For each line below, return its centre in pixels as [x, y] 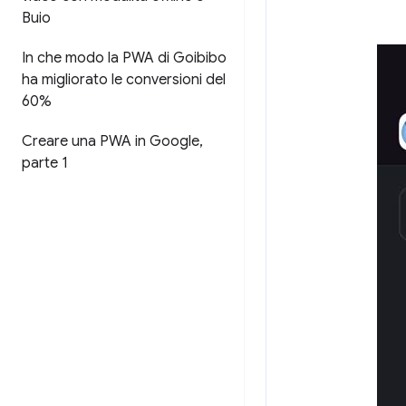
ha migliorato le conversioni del [124, 80]
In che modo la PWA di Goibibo [124, 58]
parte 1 [45, 163]
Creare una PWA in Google [111, 141]
